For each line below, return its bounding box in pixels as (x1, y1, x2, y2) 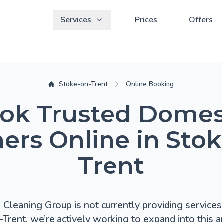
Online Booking (126, 79, 174, 89)
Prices (135, 14, 157, 25)
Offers (189, 14, 213, 25)
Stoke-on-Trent (59, 79, 108, 89)
